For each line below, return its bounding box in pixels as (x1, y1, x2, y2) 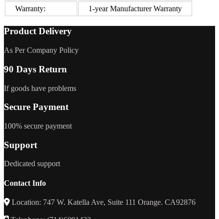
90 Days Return (4, 64, 67, 74)
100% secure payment (4, 122, 72, 130)
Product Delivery (4, 26, 72, 37)
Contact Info (4, 178, 46, 187)
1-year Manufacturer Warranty (88, 4, 182, 13)
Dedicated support (4, 159, 60, 168)
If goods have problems (4, 84, 76, 92)
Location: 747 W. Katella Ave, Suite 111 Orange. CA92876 (10, 197, 196, 206)
